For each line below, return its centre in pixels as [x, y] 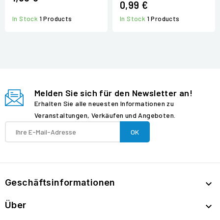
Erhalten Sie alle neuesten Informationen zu [104, 104]
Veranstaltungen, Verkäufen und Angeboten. [105, 115]
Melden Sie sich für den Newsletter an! [114, 93]
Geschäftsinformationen [60, 183]
